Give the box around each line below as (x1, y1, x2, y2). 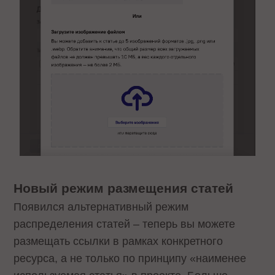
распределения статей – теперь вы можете (14, 217, 236, 230)
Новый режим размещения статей (14, 180, 234, 195)
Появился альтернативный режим (14, 200, 189, 213)
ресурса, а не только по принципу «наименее (14, 252, 247, 265)
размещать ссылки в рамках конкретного (14, 234, 223, 247)
